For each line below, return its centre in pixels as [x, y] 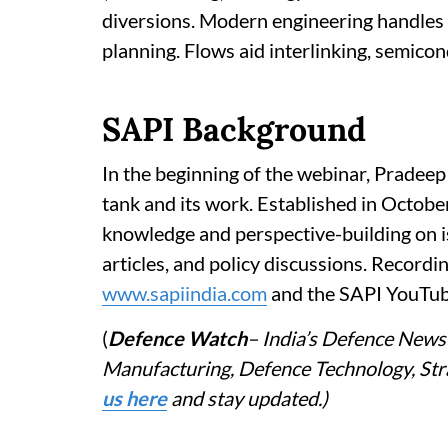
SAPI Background [234, 129]
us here [134, 397]
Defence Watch [177, 337]
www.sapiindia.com [184, 292]
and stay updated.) [247, 397]
